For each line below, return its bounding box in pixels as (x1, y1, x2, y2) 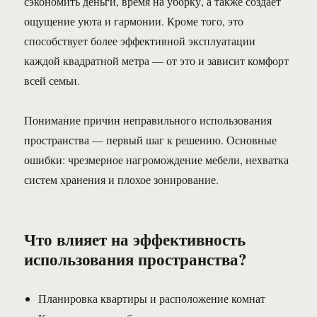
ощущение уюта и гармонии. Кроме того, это (24, 13, 244, 29)
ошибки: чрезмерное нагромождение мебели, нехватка (24, 152, 289, 168)
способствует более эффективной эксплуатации (24, 33, 256, 49)
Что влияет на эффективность (24, 227, 246, 252)
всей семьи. (24, 73, 81, 88)
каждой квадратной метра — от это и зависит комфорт (24, 53, 289, 69)
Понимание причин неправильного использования (24, 113, 272, 128)
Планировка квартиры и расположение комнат (38, 291, 266, 306)
